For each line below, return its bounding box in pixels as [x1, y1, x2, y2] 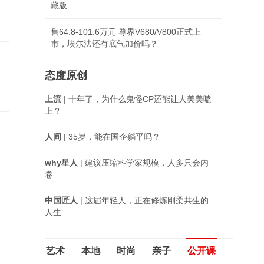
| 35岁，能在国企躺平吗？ [61, 132, 160, 141]
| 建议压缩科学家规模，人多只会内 [78, 158, 209, 167]
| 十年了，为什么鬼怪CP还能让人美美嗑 [61, 94, 212, 104]
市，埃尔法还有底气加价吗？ [51, 39, 158, 48]
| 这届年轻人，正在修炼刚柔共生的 [78, 196, 209, 205]
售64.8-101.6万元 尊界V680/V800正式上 [51, 27, 201, 37]
